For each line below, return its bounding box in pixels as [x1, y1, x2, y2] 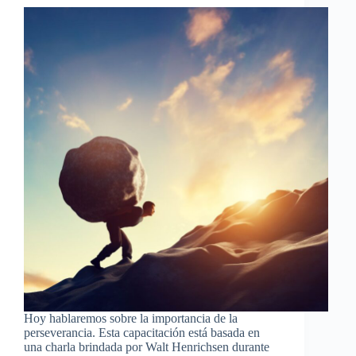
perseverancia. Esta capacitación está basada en [24, 325, 260, 339]
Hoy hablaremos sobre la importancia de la [24, 311, 238, 325]
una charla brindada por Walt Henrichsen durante [24, 339, 269, 354]
